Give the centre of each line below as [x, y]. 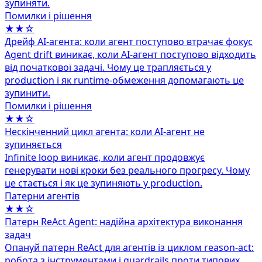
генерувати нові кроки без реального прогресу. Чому [127, 170]
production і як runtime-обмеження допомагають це [124, 80]
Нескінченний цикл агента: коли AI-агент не [105, 131]
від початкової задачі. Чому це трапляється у [108, 67]
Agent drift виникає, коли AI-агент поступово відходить [130, 54]
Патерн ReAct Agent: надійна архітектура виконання [124, 221]
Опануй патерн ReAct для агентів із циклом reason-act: [129, 247]
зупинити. [27, 93]
